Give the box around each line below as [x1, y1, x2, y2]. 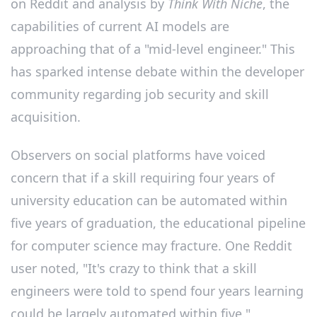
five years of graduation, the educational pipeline [11, 214, 306, 231]
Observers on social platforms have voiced [11, 146, 265, 163]
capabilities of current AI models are [11, 17, 229, 35]
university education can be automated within [11, 191, 287, 209]
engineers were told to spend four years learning [11, 282, 304, 299]
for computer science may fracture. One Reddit [11, 236, 292, 254]
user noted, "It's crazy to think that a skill [11, 259, 257, 277]
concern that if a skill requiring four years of [11, 168, 275, 186]
